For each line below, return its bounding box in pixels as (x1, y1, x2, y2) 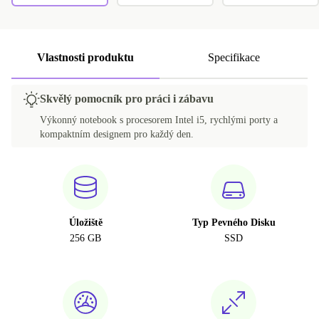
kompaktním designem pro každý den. (40, 129, 194, 140)
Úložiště (68, 217, 103, 229)
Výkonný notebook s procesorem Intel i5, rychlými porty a (40, 115, 278, 126)
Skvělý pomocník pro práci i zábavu (40, 93, 214, 105)
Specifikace (207, 51, 260, 64)
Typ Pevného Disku (192, 217, 276, 229)
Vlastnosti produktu (37, 51, 134, 64)
